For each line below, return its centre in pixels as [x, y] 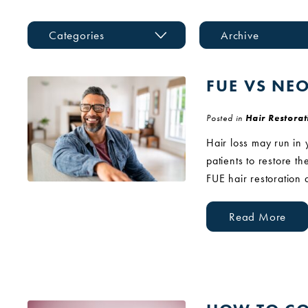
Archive [240, 35]
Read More [258, 217]
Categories [77, 35]
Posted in [226, 118]
